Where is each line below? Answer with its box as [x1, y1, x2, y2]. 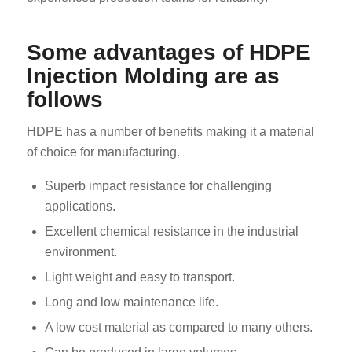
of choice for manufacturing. [26, 145, 180, 159]
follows [26, 86, 103, 112]
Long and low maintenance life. [44, 295, 218, 310]
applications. [44, 200, 115, 214]
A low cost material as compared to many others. [44, 321, 313, 335]
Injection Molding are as [26, 63, 280, 88]
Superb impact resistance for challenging [44, 179, 272, 193]
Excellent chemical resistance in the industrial [44, 225, 299, 239]
